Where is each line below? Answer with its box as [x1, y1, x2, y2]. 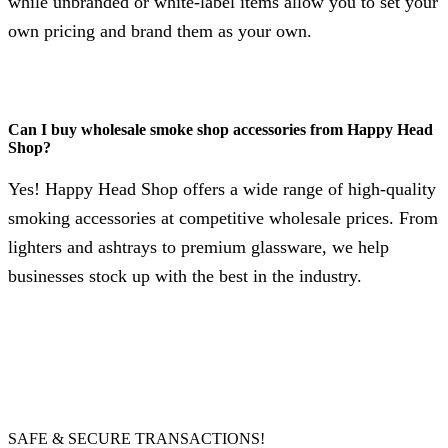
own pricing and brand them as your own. [8, 21, 312, 42]
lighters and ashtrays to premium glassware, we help [8, 237, 389, 258]
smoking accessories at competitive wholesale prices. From [8, 208, 438, 229]
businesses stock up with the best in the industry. [8, 266, 362, 287]
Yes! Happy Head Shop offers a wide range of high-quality [8, 179, 436, 200]
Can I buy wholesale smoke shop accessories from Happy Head [8, 120, 433, 138]
